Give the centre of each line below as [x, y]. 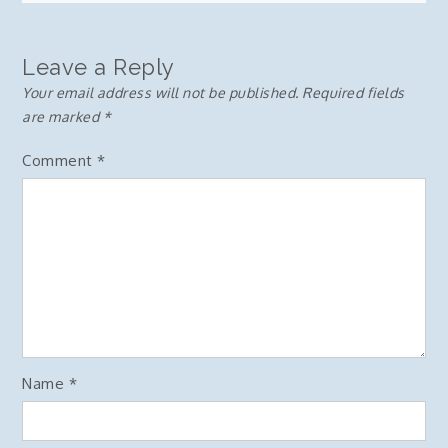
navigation [122, 39]
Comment [60, 160]
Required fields [353, 92]
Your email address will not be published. [160, 92]
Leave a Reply [98, 66]
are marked [62, 116]
